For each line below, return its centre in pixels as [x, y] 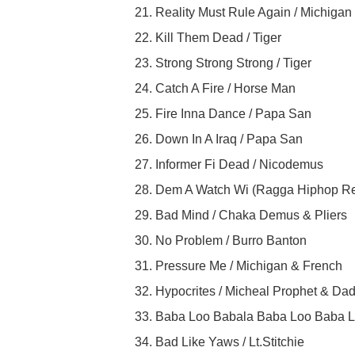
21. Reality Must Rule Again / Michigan [243, 13]
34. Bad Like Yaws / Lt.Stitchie [219, 342]
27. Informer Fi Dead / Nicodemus [229, 165]
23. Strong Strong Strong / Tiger [223, 63]
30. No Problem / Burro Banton [221, 241]
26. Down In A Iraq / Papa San [219, 139]
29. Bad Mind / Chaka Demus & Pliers [241, 216]
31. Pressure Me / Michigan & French [239, 266]
